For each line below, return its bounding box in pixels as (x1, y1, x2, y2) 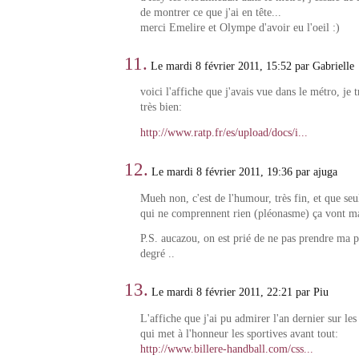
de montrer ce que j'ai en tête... (139, 6, 281, 18)
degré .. (139, 248, 175, 260)
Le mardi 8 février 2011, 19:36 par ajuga (148, 166, 338, 178)
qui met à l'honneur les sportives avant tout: (139, 327, 338, 340)
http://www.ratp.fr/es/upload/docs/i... (139, 126, 308, 139)
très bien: (139, 101, 182, 114)
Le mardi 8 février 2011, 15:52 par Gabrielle (147, 59, 355, 72)
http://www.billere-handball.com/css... (139, 342, 313, 355)
